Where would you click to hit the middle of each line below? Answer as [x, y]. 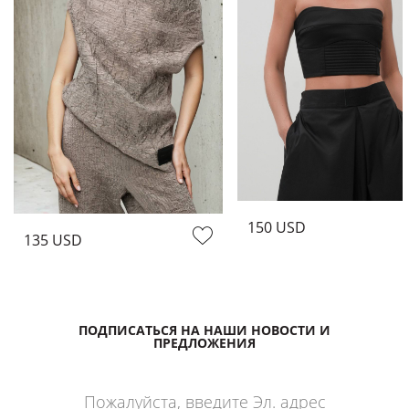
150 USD [277, 227]
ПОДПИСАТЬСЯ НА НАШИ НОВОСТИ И [204, 330]
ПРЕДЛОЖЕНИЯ [204, 342]
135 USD [53, 240]
